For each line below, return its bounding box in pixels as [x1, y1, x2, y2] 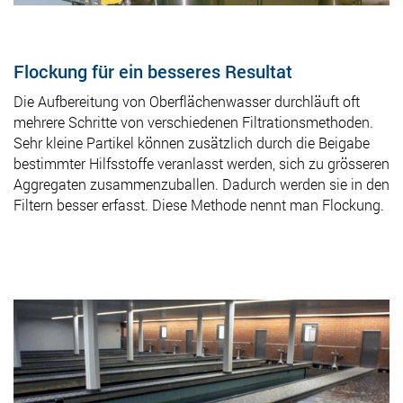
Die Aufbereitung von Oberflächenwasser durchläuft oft [13, 91, 360, 111]
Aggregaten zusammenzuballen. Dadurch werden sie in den [13, 174, 390, 193]
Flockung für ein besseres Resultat [13, 58, 292, 83]
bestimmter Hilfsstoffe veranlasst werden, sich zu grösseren [13, 153, 390, 173]
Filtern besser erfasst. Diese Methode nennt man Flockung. [13, 194, 384, 214]
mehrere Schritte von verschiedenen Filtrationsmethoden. [13, 112, 373, 131]
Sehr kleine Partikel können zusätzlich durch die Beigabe [13, 132, 370, 152]
